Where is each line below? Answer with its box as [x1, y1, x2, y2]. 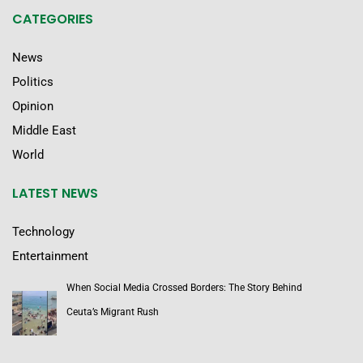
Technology [12, 224, 75, 239]
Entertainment [12, 248, 88, 263]
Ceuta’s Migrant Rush [66, 305, 161, 318]
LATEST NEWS [12, 183, 98, 203]
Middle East [12, 122, 76, 138]
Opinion [12, 98, 53, 113]
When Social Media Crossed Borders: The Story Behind [66, 281, 302, 293]
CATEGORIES [12, 9, 93, 28]
